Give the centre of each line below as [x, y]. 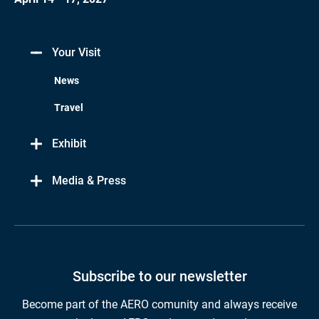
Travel [69, 108]
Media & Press [89, 181]
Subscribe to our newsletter [159, 276]
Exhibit [69, 143]
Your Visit [76, 52]
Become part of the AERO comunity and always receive [159, 304]
